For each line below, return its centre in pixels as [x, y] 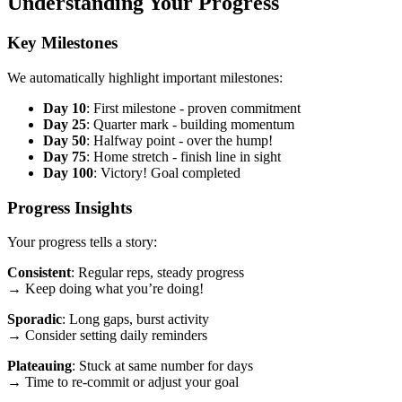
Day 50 [65, 140]
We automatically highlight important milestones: [145, 78]
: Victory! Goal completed [167, 173]
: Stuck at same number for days [162, 366]
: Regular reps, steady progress [157, 273]
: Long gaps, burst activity [135, 319]
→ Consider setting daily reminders [107, 336]
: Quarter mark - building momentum [190, 124]
